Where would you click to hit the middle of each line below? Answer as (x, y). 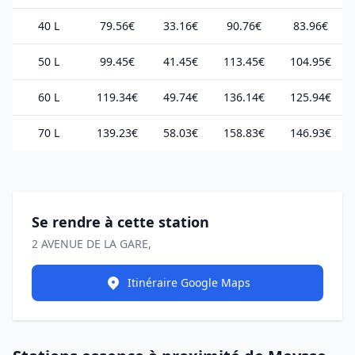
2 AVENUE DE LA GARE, (92, 244)
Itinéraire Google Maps (189, 282)
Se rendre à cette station (120, 222)
